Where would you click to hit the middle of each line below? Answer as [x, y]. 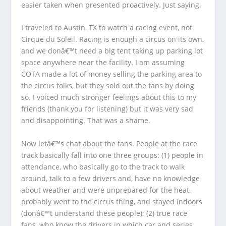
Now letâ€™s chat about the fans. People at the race [109, 143]
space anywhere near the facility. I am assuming [103, 63]
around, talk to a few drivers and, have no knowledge [111, 178]
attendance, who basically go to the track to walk [103, 166]
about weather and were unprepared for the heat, [106, 190]
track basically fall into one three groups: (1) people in [112, 155]
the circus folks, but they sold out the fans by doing [108, 86]
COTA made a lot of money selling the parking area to [112, 74]
